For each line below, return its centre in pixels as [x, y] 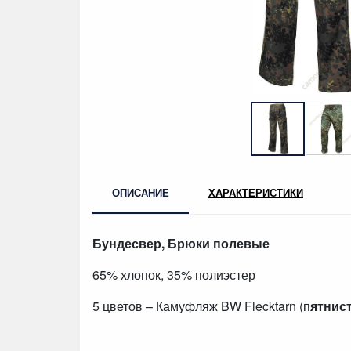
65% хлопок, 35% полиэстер [174, 274]
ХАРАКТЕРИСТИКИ [256, 192]
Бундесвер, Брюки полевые [181, 243]
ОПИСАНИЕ [141, 192]
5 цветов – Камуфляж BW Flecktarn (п [201, 306]
